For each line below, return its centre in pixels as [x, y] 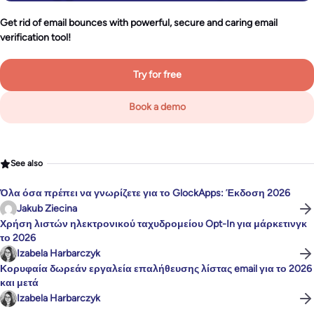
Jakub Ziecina [47, 208]
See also [27, 164]
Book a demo [157, 107]
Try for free [157, 74]
